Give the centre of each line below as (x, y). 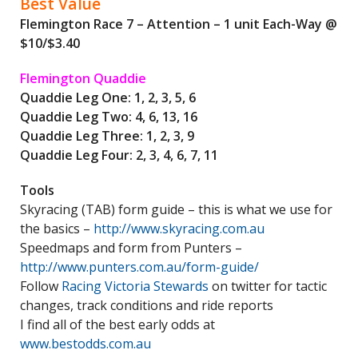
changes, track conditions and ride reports (147, 305)
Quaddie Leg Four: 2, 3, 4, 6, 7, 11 (119, 155)
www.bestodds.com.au (86, 344)
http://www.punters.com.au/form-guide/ (139, 267)
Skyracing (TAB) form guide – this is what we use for (176, 209)
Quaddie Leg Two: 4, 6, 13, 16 (109, 117)
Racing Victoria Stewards (135, 286)
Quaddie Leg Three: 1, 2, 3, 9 (107, 136)
